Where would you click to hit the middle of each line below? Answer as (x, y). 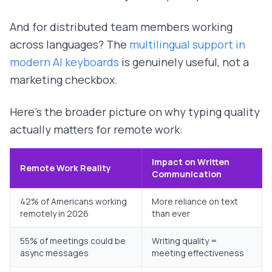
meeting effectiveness (198, 253)
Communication (187, 174)
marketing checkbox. (64, 80)
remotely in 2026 (54, 214)
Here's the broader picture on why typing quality (135, 112)
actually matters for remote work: (96, 130)
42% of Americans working (73, 202)
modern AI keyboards (64, 62)
